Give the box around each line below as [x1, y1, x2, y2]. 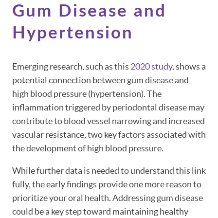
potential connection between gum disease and [12, 74, 189, 85]
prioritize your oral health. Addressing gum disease [12, 192, 203, 203]
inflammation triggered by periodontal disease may [12, 102, 204, 112]
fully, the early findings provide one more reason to [12, 179, 201, 189]
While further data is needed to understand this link [12, 165, 206, 176]
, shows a [172, 61, 206, 72]
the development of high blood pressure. [12, 143, 163, 153]
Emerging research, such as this [12, 61, 130, 72]
